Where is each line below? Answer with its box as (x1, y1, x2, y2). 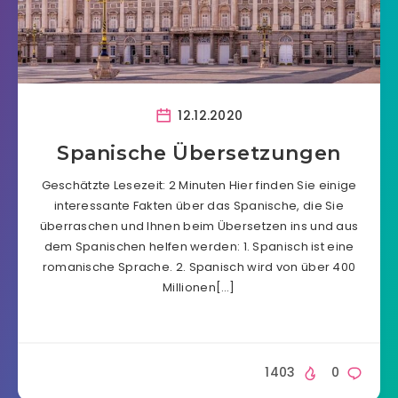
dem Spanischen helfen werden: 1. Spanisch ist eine (44, 238, 354, 255)
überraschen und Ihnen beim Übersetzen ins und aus (39, 218, 359, 235)
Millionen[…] (163, 279, 235, 296)
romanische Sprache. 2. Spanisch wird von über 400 (42, 259, 356, 275)
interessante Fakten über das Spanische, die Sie (53, 197, 345, 214)
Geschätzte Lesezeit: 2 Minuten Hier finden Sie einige (41, 177, 357, 194)
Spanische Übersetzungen (57, 141, 341, 165)
